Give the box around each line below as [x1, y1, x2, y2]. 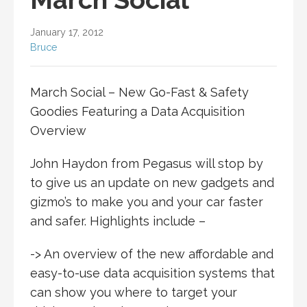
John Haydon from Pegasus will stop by [30, 156, 263, 171]
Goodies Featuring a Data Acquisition [30, 103, 245, 119]
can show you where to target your [30, 284, 237, 299]
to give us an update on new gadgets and [30, 175, 274, 190]
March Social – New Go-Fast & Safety [30, 84, 249, 99]
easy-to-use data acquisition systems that [30, 265, 275, 280]
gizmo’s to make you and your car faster [30, 194, 263, 209]
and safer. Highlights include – [30, 213, 206, 228]
